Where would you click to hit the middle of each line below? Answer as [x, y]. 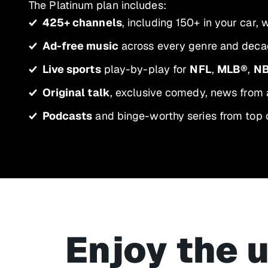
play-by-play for [145, 69]
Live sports [71, 69]
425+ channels [82, 22]
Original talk [76, 92]
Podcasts [67, 116]
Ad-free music [80, 46]
